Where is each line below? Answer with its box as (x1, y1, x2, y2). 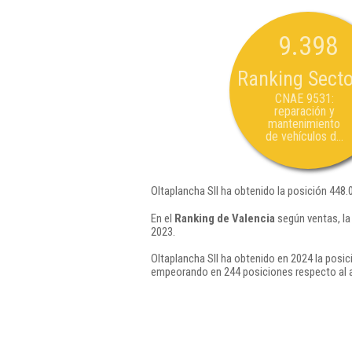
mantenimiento (268, 116, 340, 131)
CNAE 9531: (274, 91, 334, 106)
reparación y (273, 104, 335, 119)
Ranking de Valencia (174, 211, 275, 225)
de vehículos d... (265, 129, 343, 144)
